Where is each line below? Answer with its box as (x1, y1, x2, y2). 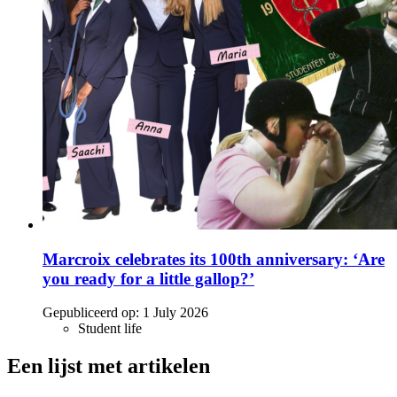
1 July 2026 (143, 305, 208, 321)
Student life (78, 321, 142, 337)
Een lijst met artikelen (7, 354, 210, 378)
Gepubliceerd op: (43, 305, 139, 321)
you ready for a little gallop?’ (43, 269, 254, 288)
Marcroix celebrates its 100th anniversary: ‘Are (43, 249, 385, 269)
